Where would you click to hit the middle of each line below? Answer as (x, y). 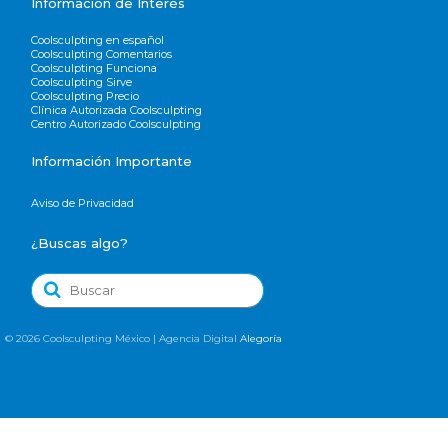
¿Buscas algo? (80, 242)
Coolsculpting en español (98, 39)
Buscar (58, 282)
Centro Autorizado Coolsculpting (116, 123)
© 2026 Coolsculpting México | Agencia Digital (122, 338)
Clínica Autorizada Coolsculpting (117, 109)
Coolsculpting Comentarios (102, 53)
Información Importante (112, 160)
